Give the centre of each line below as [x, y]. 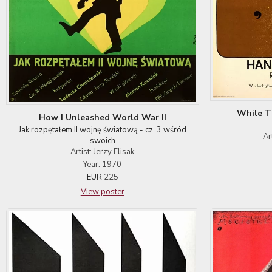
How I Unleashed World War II [102, 118]
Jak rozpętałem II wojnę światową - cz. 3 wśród [102, 130]
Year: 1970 [103, 165]
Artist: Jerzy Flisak [103, 152]
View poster [102, 192]
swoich [102, 141]
